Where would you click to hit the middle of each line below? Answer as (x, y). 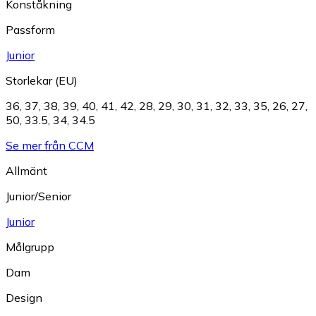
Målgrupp (30, 247)
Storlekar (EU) (42, 80)
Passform (30, 29)
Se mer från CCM (50, 145)
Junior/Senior (38, 196)
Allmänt (26, 170)
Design (24, 297)
